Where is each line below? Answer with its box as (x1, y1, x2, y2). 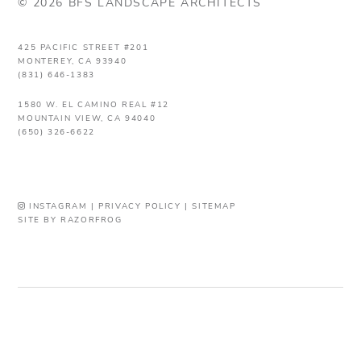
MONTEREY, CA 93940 (18, 55, 127, 68)
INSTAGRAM (25, 200, 88, 213)
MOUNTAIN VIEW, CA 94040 (18, 112, 156, 125)
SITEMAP (192, 200, 236, 213)
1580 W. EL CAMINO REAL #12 (18, 98, 169, 111)
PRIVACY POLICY (98, 200, 181, 213)
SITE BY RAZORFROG (18, 214, 122, 226)
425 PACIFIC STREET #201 (18, 41, 149, 54)
